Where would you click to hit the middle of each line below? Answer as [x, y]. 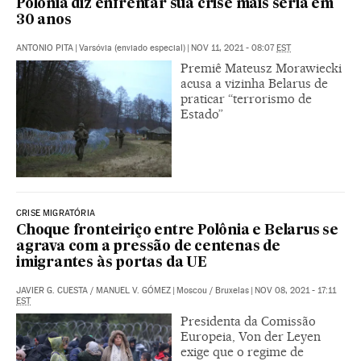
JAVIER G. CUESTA [52, 290]
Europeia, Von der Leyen [251, 336]
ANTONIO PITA [45, 48]
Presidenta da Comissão [248, 321]
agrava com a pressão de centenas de [148, 247]
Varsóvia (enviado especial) [132, 48]
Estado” [202, 114]
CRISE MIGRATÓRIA [56, 213]
